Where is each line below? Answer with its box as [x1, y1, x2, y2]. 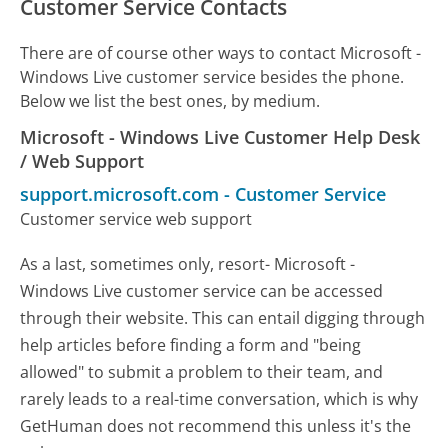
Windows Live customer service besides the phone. [20, 66, 405, 89]
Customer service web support [20, 208, 253, 231]
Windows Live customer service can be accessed [20, 280, 384, 303]
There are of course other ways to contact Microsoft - [20, 42, 422, 65]
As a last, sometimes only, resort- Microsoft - [20, 253, 356, 276]
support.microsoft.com [20, 182, 220, 207]
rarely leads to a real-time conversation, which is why [20, 388, 419, 411]
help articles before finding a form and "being [20, 334, 362, 357]
